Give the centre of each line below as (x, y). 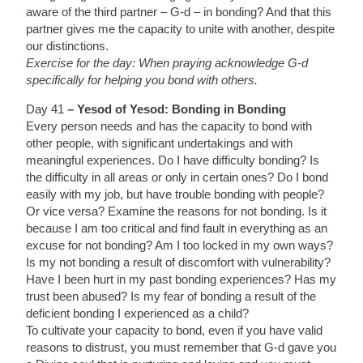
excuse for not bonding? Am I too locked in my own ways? (180, 245)
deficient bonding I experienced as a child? (138, 313)
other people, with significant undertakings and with (160, 143)
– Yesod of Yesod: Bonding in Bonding (175, 109)
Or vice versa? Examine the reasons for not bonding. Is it (177, 211)
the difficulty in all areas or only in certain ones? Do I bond (177, 177)
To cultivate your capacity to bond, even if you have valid (175, 330)
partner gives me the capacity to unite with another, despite (181, 28)
